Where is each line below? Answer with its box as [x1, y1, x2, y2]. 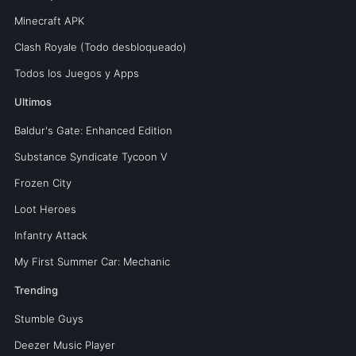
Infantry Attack [14, 229, 87, 242]
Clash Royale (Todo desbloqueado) [14, 41, 187, 54]
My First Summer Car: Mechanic [14, 255, 170, 269]
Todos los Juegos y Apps [14, 67, 139, 80]
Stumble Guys [14, 312, 83, 326]
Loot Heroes [14, 203, 76, 216]
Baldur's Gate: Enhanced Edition [14, 124, 172, 137]
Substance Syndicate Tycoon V [14, 150, 168, 164]
